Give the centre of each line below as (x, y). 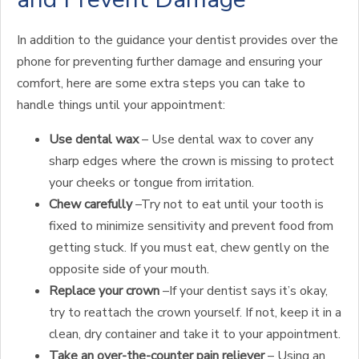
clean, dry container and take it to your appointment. (195, 334)
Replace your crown (106, 291)
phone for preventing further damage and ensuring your (169, 62)
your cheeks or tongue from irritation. (151, 183)
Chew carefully (92, 204)
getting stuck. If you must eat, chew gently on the (189, 248)
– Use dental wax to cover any (226, 139)
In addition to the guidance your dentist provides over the (177, 40)
